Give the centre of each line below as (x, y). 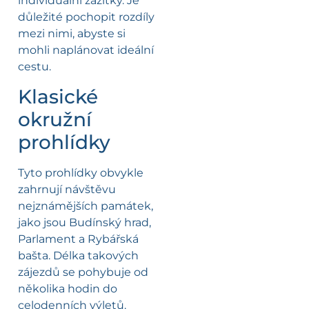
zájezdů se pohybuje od (83, 272)
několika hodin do (68, 288)
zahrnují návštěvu (67, 189)
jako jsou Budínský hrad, (84, 222)
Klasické (58, 96)
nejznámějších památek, (86, 206)
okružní (55, 119)
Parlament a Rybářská (78, 239)
